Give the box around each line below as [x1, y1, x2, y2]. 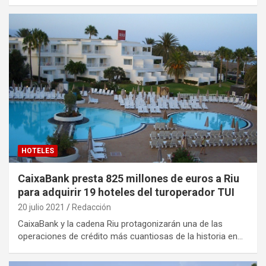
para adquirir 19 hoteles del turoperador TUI [18, 185, 235, 198]
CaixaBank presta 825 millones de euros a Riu [18, 172, 239, 185]
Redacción [72, 202, 111, 212]
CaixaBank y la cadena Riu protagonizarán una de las [18, 218, 223, 229]
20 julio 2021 [18, 202, 65, 212]
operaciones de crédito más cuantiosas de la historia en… [18, 230, 243, 242]
